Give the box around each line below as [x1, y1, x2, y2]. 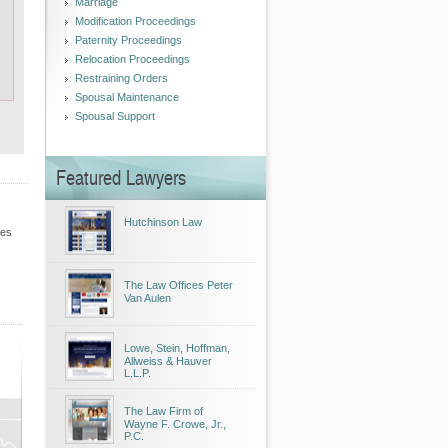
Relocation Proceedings [75, 53, 190, 65]
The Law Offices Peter [124, 279, 233, 291]
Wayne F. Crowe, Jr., [124, 418, 226, 430]
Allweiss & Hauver [124, 355, 212, 367]
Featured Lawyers [56, 163, 186, 191]
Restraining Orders [75, 72, 168, 84]
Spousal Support [75, 110, 155, 122]
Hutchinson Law [124, 216, 202, 228]
